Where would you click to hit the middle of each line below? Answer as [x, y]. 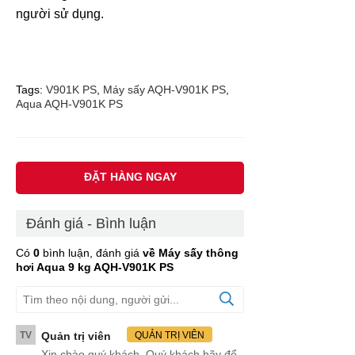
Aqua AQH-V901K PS [69, 104]
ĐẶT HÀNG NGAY [130, 177]
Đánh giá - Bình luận [91, 224]
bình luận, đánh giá [90, 253]
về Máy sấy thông [191, 253]
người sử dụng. [60, 14]
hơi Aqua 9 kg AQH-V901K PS [95, 267]
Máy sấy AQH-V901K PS [164, 90]
